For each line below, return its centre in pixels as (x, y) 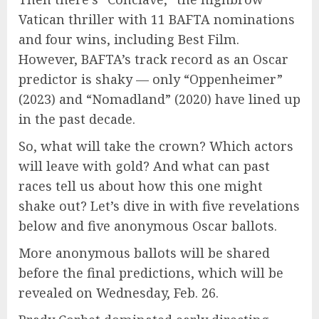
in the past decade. (77, 119)
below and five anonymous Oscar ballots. (148, 225)
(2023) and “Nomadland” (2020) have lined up (159, 99)
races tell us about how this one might (141, 185)
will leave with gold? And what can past (144, 166)
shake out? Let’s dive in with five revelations (159, 205)
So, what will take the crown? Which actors (156, 146)
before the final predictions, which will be (151, 272)
